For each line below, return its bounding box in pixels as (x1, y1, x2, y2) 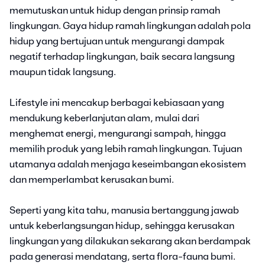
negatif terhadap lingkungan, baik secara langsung (9, 51, 235, 62)
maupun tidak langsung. (9, 67, 118, 77)
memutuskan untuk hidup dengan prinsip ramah (9, 5, 220, 15)
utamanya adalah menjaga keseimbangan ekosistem (9, 159, 246, 169)
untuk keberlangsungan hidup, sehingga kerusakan (9, 221, 234, 231)
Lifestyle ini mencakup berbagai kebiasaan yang (9, 98, 224, 108)
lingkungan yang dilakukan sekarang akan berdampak (9, 236, 251, 246)
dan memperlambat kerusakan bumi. (9, 174, 176, 185)
